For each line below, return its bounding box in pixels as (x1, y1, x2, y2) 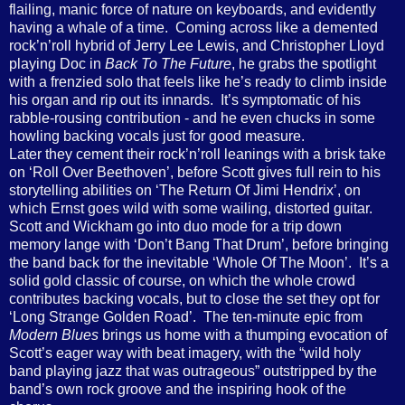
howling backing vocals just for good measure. (9, 128, 305, 145)
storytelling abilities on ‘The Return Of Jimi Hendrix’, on (9, 183, 361, 199)
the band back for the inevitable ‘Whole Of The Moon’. (9, 255, 352, 271)
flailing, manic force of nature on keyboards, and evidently (9, 2, 376, 18)
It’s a (359, 255, 389, 271)
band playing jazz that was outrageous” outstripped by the (9, 363, 377, 380)
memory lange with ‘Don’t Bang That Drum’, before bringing (9, 237, 389, 253)
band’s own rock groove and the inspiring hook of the (9, 381, 346, 398)
